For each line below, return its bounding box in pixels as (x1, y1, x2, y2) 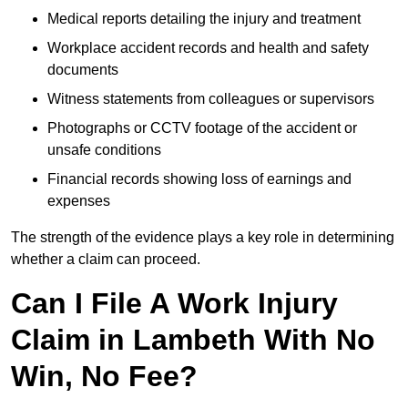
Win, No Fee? (11, 360, 198, 393)
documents (47, 62, 118, 78)
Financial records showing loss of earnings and (47, 171, 352, 188)
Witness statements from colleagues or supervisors (47, 91, 374, 107)
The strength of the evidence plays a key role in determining (11, 229, 394, 246)
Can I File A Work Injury (11, 287, 338, 321)
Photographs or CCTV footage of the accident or (47, 120, 357, 137)
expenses (47, 193, 110, 209)
